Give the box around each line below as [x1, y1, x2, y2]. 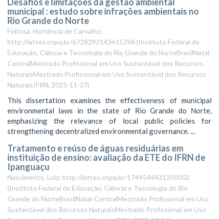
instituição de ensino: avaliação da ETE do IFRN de [7, 152, 205, 163]
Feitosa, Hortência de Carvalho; [7, 27, 103, 35]
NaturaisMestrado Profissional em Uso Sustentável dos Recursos [7, 70, 206, 78]
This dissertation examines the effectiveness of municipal [7, 95, 212, 105]
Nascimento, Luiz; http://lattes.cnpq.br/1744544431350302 [7, 173, 190, 181]
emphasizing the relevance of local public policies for [7, 116, 212, 125]
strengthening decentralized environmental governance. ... [7, 126, 195, 135]
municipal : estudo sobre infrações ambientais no [7, 6, 199, 17]
